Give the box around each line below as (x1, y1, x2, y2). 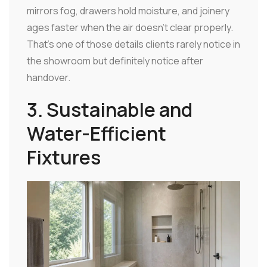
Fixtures (27, 144, 101, 171)
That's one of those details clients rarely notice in (27, 38, 240, 51)
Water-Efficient (27, 120, 166, 147)
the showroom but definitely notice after (27, 54, 203, 68)
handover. (27, 71, 70, 85)
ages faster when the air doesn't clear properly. (27, 21, 233, 35)
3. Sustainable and (27, 97, 193, 123)
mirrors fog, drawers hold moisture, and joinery (27, 4, 229, 18)
